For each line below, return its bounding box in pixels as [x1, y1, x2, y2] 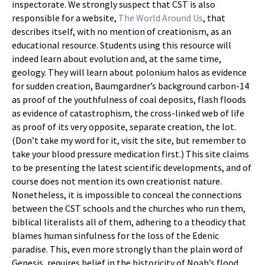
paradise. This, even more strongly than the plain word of [12, 243, 243, 255]
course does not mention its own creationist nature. [12, 175, 222, 187]
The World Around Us [118, 12, 203, 24]
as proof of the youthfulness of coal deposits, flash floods [12, 93, 246, 105]
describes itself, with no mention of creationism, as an [12, 25, 231, 37]
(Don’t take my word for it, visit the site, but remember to [12, 134, 246, 146]
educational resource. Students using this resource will [12, 39, 231, 51]
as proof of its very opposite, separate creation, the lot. [12, 121, 236, 132]
